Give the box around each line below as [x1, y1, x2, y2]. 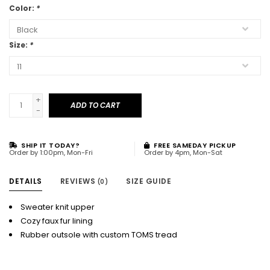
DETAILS [9, 175, 42, 186]
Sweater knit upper [20, 201, 95, 213]
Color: [9, 2, 36, 13]
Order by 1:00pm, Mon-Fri [9, 147, 93, 157]
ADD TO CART [71, 99, 120, 110]
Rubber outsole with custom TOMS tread [20, 228, 177, 240]
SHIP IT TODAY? [19, 140, 80, 150]
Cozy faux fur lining [20, 215, 93, 227]
